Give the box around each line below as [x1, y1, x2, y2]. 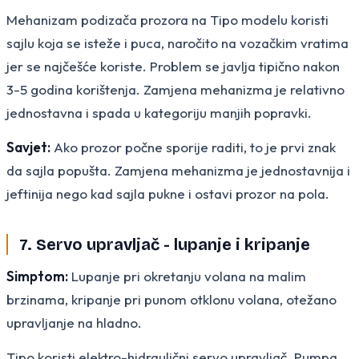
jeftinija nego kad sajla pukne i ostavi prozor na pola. [6, 184, 329, 202]
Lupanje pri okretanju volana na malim [68, 267, 306, 284]
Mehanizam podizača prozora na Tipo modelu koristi [6, 10, 329, 28]
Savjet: [6, 138, 50, 155]
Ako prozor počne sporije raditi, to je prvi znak [50, 138, 336, 155]
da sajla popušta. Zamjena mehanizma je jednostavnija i [6, 161, 350, 179]
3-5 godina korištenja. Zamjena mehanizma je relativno [6, 80, 345, 98]
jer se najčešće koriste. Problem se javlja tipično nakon [6, 57, 340, 75]
